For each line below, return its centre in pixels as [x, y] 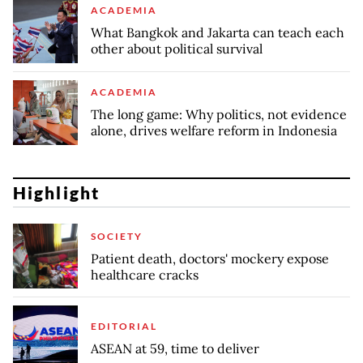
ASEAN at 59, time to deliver [175, 348]
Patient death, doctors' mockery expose [210, 258]
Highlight [56, 193]
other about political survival [177, 49]
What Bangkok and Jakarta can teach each [218, 33]
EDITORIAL [124, 326]
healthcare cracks [145, 274]
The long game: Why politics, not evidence [219, 115]
